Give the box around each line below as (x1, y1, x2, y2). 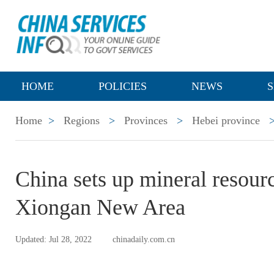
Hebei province (192, 114, 260, 127)
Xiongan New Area (15, 195, 185, 220)
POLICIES (98, 80, 147, 92)
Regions (64, 114, 100, 127)
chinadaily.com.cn (113, 235, 175, 244)
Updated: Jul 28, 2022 (15, 235, 92, 244)
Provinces (124, 114, 168, 127)
